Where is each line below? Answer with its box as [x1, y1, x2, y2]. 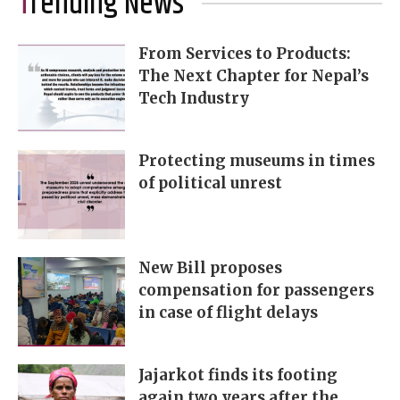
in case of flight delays [138, 303, 318, 323]
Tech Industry [138, 88, 249, 109]
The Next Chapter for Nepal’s [138, 66, 369, 87]
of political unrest [138, 173, 282, 194]
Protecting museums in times [138, 151, 375, 171]
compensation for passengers [138, 280, 374, 301]
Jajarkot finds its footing [138, 365, 337, 386]
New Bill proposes [138, 258, 282, 279]
